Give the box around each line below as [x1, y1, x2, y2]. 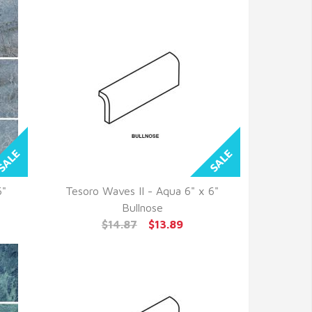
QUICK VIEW [105, 201, 179, 215]
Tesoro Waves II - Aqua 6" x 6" [65, 185, 219, 197]
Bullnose [121, 201, 163, 214]
